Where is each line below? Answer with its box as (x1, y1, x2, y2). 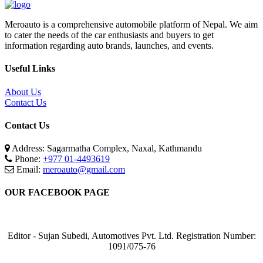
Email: (16, 164, 43, 175)
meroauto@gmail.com (43, 164, 125, 175)
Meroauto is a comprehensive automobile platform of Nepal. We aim (5, 19, 258, 29)
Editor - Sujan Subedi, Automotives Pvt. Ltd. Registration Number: (7, 230, 256, 241)
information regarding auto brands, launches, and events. (5, 41, 214, 50)
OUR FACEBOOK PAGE (5, 187, 110, 198)
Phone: (12, 154, 43, 164)
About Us (5, 86, 41, 97)
